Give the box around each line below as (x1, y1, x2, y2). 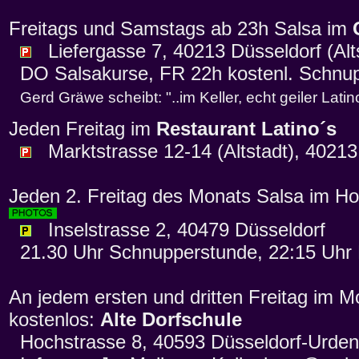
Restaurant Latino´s (156, 118, 337, 140)
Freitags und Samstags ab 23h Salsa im (9, 18, 353, 40)
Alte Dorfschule (100, 309, 242, 331)
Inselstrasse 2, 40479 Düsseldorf (31, 219, 325, 241)
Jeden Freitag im (9, 118, 156, 140)
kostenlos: (9, 309, 100, 331)
